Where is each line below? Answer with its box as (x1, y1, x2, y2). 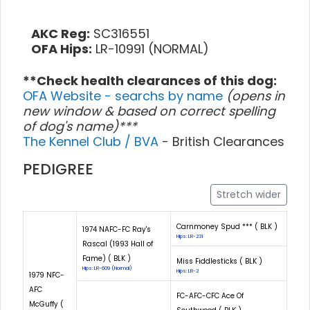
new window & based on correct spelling (23, 102, 275, 120)
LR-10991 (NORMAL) (92, 39, 209, 57)
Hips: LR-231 (176, 232, 203, 239)
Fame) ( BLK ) (82, 253, 131, 264)
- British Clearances (162, 132, 284, 150)
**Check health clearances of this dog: (23, 71, 277, 89)
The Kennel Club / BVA (23, 132, 162, 150)
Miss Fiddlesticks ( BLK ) (176, 255, 262, 266)
